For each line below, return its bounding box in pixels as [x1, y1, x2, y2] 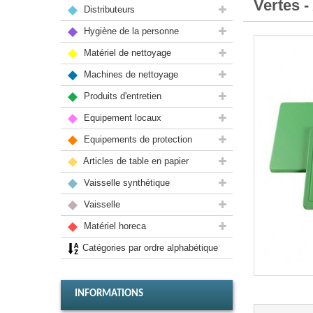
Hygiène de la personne [81, 26, 179, 36]
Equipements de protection [81, 134, 192, 145]
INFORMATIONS [75, 289, 143, 299]
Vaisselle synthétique [81, 177, 170, 188]
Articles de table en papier [81, 156, 189, 166]
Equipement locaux [81, 112, 161, 123]
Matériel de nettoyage [81, 48, 171, 58]
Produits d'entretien [81, 91, 161, 101]
